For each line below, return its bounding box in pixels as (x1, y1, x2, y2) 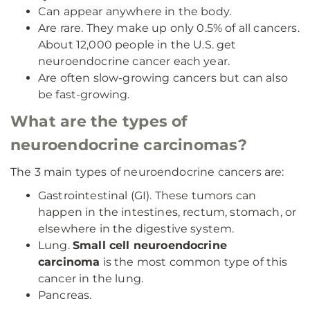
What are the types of (10, 112, 188, 131)
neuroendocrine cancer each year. (38, 55, 230, 68)
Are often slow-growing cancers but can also (38, 71, 288, 84)
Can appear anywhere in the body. (38, 5, 232, 18)
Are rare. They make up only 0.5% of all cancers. (38, 21, 300, 35)
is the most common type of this (100, 255, 288, 268)
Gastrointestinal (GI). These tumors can (38, 189, 257, 202)
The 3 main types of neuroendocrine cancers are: (10, 165, 284, 179)
